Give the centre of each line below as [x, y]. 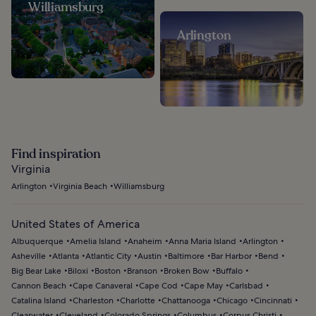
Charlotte [138, 301]
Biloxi [78, 271]
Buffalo [229, 271]
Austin [150, 256]
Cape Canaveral [103, 286]
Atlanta [66, 256]
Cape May [203, 286]
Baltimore [186, 256]
